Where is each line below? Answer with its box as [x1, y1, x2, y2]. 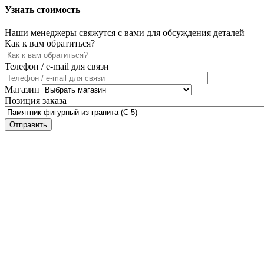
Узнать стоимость [5, 4, 80, 15]
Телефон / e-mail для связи [5, 61, 109, 72]
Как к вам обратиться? [5, 38, 95, 49]
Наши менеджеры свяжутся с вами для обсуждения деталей [5, 28, 245, 38]
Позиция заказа [5, 95, 67, 106]
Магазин [5, 84, 39, 95]
